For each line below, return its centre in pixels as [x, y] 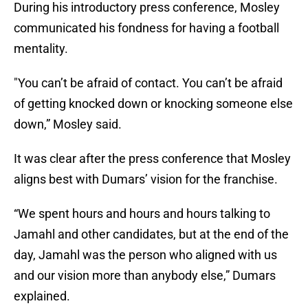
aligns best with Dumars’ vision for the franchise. [146, 179]
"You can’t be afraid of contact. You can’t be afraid [148, 83]
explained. [42, 296]
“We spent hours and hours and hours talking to [142, 214]
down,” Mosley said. [68, 124]
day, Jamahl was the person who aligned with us [145, 255]
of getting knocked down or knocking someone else [153, 104]
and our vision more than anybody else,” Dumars [145, 276]
